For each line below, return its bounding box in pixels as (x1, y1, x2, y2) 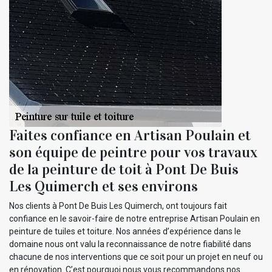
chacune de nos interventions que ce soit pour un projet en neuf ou (9, 252, 263, 262)
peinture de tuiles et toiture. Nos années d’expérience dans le (9, 226, 241, 237)
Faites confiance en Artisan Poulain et (9, 126, 251, 145)
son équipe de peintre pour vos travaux (9, 143, 257, 162)
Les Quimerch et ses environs (9, 177, 198, 196)
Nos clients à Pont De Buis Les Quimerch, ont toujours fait (9, 201, 227, 211)
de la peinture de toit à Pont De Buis (9, 160, 239, 179)
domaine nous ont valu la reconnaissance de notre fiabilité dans (9, 239, 251, 250)
